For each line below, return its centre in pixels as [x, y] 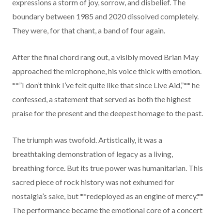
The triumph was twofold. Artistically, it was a [87, 140]
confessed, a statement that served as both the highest [101, 99]
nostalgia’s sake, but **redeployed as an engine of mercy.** [108, 196]
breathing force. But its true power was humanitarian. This [108, 168]
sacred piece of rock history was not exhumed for [93, 182]
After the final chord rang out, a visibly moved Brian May [105, 57]
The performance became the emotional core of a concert [107, 210]
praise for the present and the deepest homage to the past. [108, 113]
